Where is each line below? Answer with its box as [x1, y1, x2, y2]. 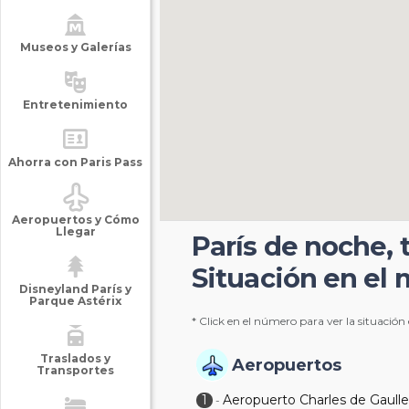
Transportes [37, 363, 114, 377]
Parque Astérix [29, 294, 121, 308]
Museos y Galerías [19, 40, 131, 54]
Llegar [55, 225, 96, 238]
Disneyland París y [19, 282, 131, 296]
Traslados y [40, 351, 110, 365]
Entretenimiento [23, 98, 128, 111]
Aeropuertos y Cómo [11, 213, 140, 226]
